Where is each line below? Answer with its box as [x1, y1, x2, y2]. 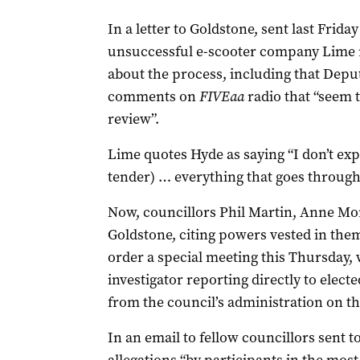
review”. [107, 109, 159, 129]
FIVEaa [198, 87, 244, 106]
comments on [107, 87, 199, 106]
